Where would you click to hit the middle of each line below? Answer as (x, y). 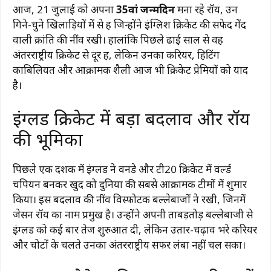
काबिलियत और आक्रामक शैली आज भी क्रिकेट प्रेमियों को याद (130, 70)
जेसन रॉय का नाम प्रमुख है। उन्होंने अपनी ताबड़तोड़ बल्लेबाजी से (133, 214)
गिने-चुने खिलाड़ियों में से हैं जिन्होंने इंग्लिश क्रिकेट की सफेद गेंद (129, 24)
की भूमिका (48, 139)
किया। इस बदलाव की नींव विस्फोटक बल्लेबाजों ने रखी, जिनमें (129, 199)
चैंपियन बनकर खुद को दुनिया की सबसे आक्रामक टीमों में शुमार (130, 184)
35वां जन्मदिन (145, 9)
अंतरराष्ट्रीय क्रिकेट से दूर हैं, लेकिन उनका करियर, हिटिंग (116, 55)
